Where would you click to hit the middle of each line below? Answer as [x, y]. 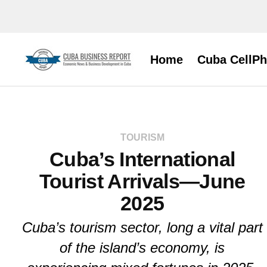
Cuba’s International [142, 159]
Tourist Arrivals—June [142, 181]
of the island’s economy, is [142, 248]
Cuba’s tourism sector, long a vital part [142, 228]
